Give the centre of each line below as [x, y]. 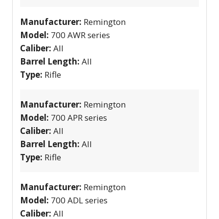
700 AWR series [80, 35]
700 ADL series [79, 200]
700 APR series [79, 117]
